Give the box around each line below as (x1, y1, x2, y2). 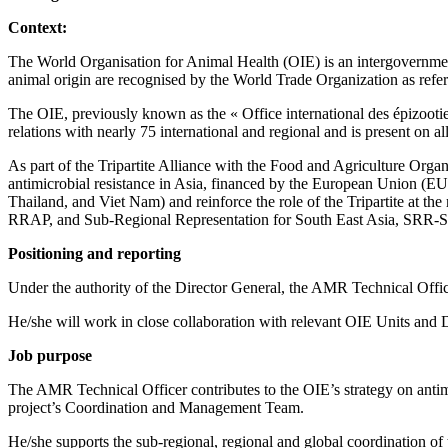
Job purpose (8, 347, 92, 365)
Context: (8, 19, 67, 37)
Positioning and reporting (8, 245, 181, 263)
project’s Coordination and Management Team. (8, 399, 304, 417)
